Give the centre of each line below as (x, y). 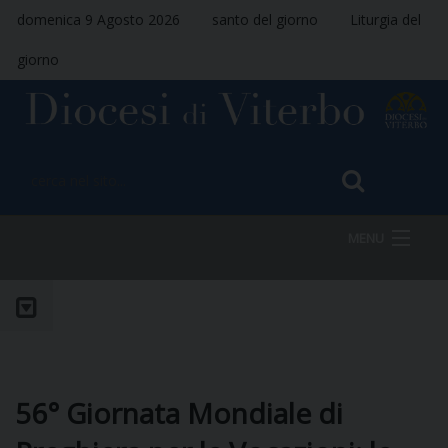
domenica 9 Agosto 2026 (98, 19)
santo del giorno (265, 19)
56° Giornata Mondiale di (179, 412)
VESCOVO (92, 392)
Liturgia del (385, 19)
